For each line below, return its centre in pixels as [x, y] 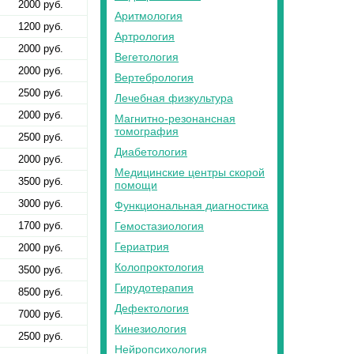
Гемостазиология [159, 226]
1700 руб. [41, 226]
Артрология [145, 36]
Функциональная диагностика [192, 205]
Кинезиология [151, 329]
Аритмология [149, 16]
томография [147, 131]
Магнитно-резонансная [175, 119]
